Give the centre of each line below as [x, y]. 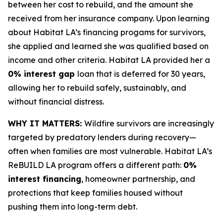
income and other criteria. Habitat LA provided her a [109, 60]
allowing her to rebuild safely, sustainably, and [97, 88]
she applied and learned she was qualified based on [108, 46]
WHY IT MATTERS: [46, 123]
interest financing [45, 179]
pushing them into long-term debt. [74, 207]
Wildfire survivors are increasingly [149, 123]
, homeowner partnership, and [138, 179]
